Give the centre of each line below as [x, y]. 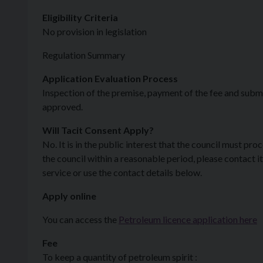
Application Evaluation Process [110, 78]
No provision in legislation [95, 31]
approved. [63, 107]
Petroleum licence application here [188, 219]
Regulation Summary [84, 55]
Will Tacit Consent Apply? [98, 130]
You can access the [80, 219]
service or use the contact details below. [122, 172]
